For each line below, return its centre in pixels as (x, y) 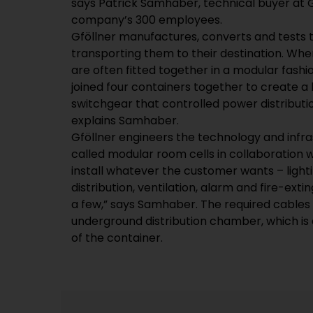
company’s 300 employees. (147, 20)
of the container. (117, 238)
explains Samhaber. (125, 121)
